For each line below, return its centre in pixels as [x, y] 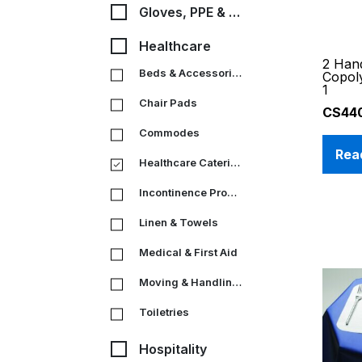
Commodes [169, 132]
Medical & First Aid [188, 252]
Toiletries [164, 311]
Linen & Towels [179, 222]
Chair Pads [168, 102]
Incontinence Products [232, 192]
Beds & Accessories [237, 72]
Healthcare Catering [235, 162]
